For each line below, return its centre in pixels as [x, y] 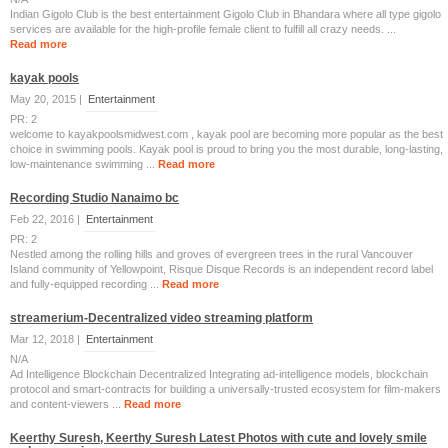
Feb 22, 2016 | [46, 219]
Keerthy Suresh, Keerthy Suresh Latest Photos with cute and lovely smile [218, 438]
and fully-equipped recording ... [86, 284]
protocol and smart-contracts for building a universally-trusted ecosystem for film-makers [225, 389]
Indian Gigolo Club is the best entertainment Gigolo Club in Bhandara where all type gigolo [225, 14]
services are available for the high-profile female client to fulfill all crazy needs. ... [203, 29]
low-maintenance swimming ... [84, 164]
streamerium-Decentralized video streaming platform [161, 318]
